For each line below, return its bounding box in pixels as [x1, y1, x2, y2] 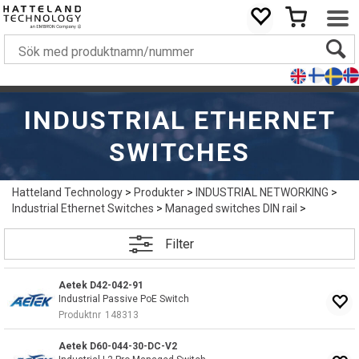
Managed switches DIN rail [165, 202, 297, 215]
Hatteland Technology [12, 186, 123, 199]
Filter [165, 236, 194, 252]
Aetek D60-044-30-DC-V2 [58, 341, 177, 352]
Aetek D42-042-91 [58, 280, 143, 291]
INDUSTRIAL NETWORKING [196, 186, 329, 199]
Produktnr [58, 309, 101, 321]
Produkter [134, 186, 184, 199]
